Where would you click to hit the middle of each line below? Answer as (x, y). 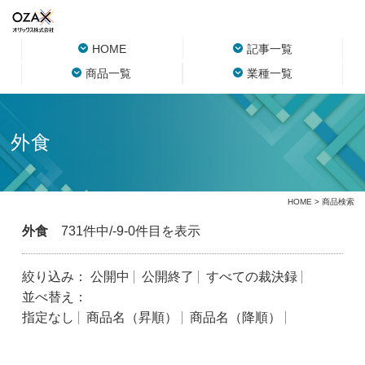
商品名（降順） (235, 317)
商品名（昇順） (132, 317)
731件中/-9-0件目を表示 (124, 231)
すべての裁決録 (251, 277)
